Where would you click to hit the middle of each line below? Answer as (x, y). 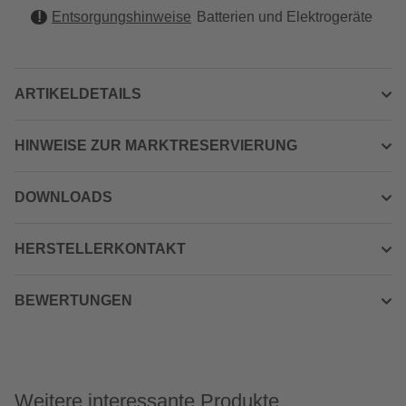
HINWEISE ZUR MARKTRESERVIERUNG (156, 145)
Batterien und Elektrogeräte (285, 17)
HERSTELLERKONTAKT (100, 249)
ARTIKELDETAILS (78, 94)
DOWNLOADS (63, 197)
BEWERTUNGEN (73, 300)
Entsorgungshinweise (121, 17)
